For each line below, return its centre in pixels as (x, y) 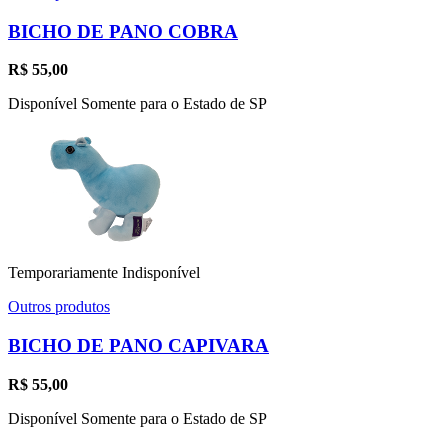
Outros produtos (59, 307)
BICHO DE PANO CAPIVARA (138, 345)
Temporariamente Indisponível (104, 273)
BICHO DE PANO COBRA (123, 31)
